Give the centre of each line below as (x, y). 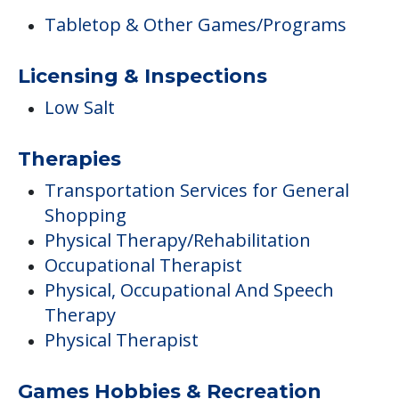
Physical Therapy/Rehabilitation (178, 240)
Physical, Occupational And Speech (189, 290)
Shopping (85, 216)
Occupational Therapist (143, 265)
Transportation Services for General (197, 191)
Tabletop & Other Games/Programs (195, 25)
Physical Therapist (122, 340)
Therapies (69, 159)
